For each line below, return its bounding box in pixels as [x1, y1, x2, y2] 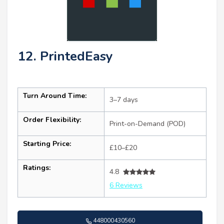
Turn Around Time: [23, 91, 86, 101]
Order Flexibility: [23, 115, 81, 125]
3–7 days [109, 95, 138, 105]
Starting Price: [23, 139, 71, 149]
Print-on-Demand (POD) [109, 119, 185, 129]
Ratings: [23, 163, 50, 173]
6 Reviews [109, 180, 142, 190]
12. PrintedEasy [17, 47, 113, 65]
